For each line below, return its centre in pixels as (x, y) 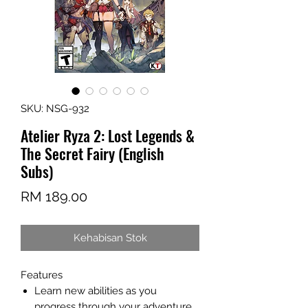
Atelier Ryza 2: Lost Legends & (108, 135)
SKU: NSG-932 (55, 109)
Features (42, 275)
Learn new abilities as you (96, 291)
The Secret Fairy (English (92, 153)
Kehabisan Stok (110, 238)
